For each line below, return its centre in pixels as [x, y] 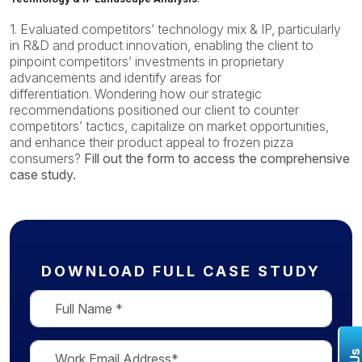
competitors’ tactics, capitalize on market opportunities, [169, 126]
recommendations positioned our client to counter [154, 110]
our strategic [225, 94]
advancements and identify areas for [116, 78]
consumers [42, 158]
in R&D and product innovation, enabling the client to [162, 45]
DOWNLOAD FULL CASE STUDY [181, 271]
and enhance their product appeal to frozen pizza [152, 142]
